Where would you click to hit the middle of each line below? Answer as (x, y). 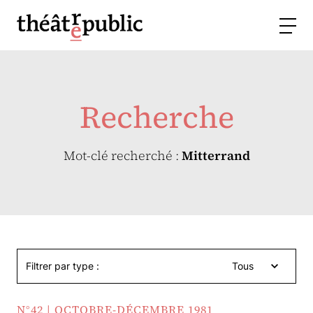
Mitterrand (216, 155)
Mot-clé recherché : (122, 155)
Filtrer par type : (63, 266)
